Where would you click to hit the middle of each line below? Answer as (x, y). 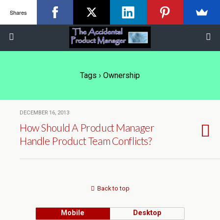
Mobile (73, 213)
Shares (18, 12)
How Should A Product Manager (87, 127)
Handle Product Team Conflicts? (86, 141)
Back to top (113, 188)
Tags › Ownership (110, 75)
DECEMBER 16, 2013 (44, 113)
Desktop (147, 213)
